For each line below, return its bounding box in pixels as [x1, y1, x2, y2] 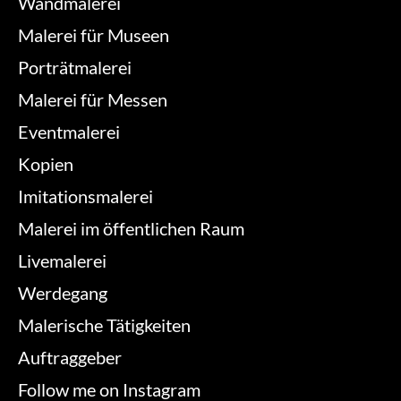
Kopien [18, 153, 73, 175]
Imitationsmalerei [18, 185, 153, 208]
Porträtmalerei [18, 56, 132, 79]
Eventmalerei [18, 121, 120, 143]
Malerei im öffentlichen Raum [18, 218, 244, 240]
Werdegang [18, 282, 107, 304]
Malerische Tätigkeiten [18, 314, 191, 337]
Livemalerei [18, 250, 107, 272]
